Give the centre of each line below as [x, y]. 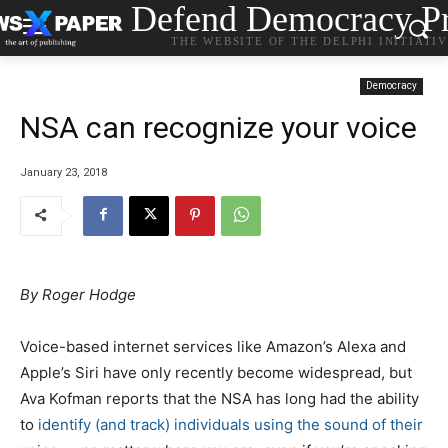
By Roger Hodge [78, 294]
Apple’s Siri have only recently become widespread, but [216, 372]
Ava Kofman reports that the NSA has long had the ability [219, 398]
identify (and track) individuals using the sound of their [230, 424]
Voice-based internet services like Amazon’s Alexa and [213, 346]
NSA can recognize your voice [218, 127]
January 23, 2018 [63, 172]
